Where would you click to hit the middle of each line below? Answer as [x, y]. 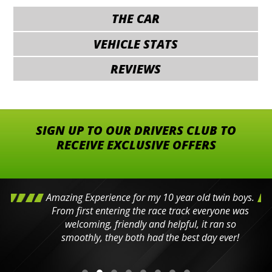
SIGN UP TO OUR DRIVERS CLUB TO [136, 130]
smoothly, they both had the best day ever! [137, 237]
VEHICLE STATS [136, 44]
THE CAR [136, 19]
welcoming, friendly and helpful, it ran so [136, 224]
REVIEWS [136, 69]
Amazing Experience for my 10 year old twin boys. [137, 197]
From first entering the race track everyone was [137, 210]
